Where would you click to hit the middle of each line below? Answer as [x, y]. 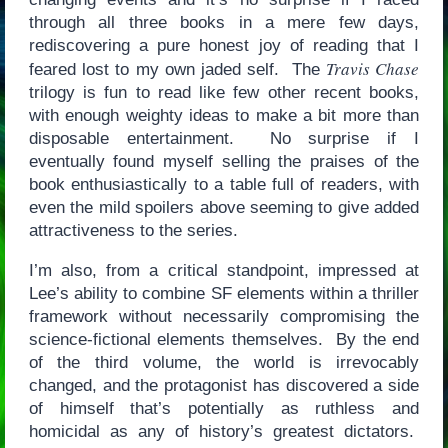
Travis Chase [372, 69]
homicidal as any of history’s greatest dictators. [224, 432]
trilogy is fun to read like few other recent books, [224, 93]
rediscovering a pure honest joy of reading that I [224, 46]
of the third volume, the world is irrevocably [224, 363]
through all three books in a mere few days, [224, 23]
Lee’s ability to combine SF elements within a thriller [224, 294]
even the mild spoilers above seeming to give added [224, 208]
